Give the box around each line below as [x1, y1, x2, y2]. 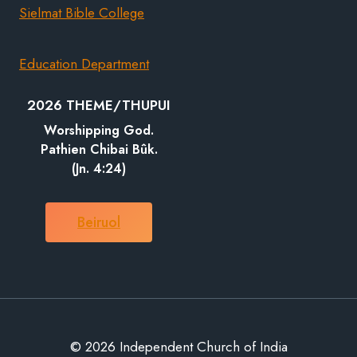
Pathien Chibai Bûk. [40, 140, 158, 159]
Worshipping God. [44, 121, 154, 140]
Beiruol [77, 212, 120, 233]
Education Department [19, 53, 149, 73]
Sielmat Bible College [19, 2, 144, 22]
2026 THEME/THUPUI [27, 95, 171, 115]
